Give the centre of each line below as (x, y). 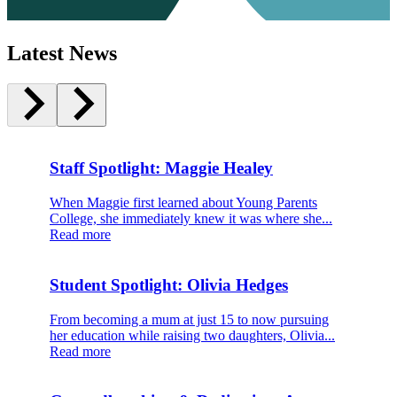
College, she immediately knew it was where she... (191, 219)
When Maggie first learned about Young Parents (183, 203)
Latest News (62, 53)
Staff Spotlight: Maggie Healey (161, 168)
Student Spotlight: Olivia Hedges (169, 284)
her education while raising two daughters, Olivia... (192, 335)
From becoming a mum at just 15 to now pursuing (189, 319)
